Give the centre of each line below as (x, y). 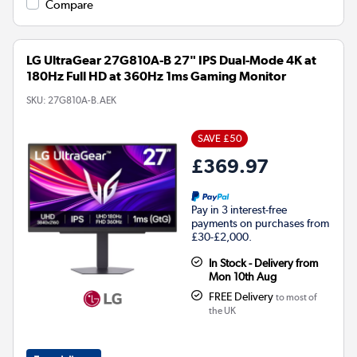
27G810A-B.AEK (82, 100)
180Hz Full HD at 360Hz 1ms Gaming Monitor (156, 76)
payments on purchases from (260, 223)
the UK (222, 310)
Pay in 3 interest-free (239, 209)
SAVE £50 (220, 138)
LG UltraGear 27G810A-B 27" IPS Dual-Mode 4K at (171, 60)
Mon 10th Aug (242, 276)
